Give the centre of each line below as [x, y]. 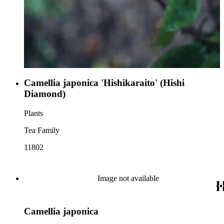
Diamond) [45, 93]
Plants [33, 113]
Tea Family [42, 130]
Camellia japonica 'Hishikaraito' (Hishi [104, 82]
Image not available [128, 178]
